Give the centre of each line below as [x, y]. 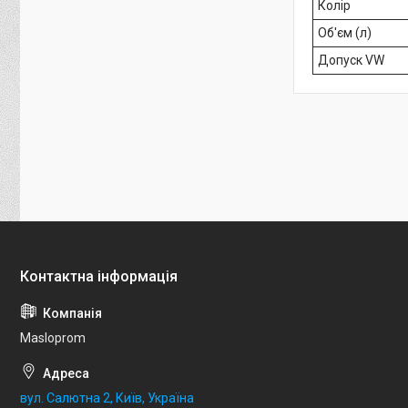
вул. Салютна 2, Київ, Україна [107, 398]
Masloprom [53, 338]
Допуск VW [351, 61]
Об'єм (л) [345, 33]
